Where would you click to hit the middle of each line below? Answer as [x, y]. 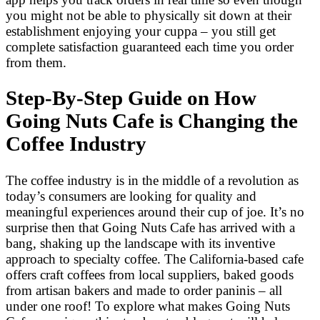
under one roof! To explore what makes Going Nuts [148, 306]
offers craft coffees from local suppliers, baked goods [150, 274]
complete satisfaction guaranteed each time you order [150, 46]
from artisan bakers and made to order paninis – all [144, 290]
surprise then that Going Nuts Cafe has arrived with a [150, 227]
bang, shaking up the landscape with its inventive [140, 243]
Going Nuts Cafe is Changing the [152, 121]
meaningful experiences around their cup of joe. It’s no [155, 211]
